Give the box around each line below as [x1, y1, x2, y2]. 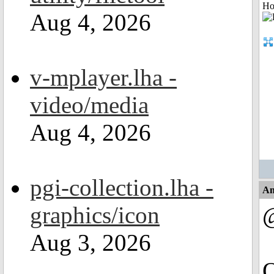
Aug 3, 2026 [30, 229, 151, 256]
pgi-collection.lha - [30, 174, 213, 201]
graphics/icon [30, 202, 160, 228]
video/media [30, 92, 149, 118]
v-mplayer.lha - [30, 64, 177, 91]
